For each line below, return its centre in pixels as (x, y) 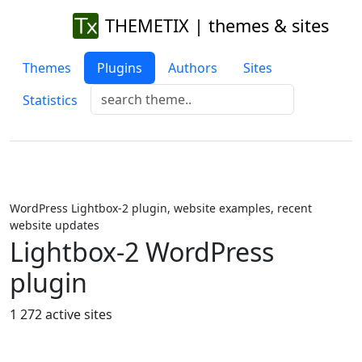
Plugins (120, 68)
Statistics (50, 100)
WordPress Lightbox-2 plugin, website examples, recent (161, 208)
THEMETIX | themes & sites (217, 25)
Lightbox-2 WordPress (142, 252)
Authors (193, 68)
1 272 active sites (61, 314)
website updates (55, 225)
